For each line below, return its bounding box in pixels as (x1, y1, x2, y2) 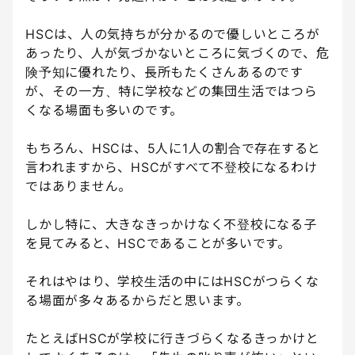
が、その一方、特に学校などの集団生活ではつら (25, 83, 318, 100)
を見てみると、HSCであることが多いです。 (25, 235, 291, 252)
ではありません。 (25, 178, 132, 195)
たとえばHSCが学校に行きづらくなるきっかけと (25, 330, 319, 347)
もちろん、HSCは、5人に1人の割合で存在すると (25, 140, 321, 157)
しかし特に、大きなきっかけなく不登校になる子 (25, 216, 317, 233)
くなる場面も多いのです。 (25, 102, 183, 119)
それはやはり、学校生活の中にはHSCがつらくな (25, 273, 319, 290)
